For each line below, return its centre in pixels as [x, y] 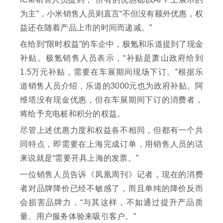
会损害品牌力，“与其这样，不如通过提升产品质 [111, 202]
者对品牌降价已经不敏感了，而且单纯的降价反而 [111, 188]
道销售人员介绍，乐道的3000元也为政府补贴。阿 [111, 86]
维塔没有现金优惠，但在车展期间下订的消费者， [111, 100]
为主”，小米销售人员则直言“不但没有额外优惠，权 [111, 13]
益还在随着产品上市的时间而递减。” [86, 27]
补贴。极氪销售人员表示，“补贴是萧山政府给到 [111, 58]
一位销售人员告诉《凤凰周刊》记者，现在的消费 [111, 174]
